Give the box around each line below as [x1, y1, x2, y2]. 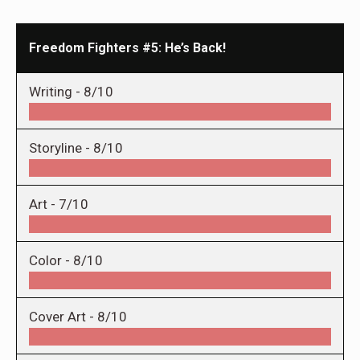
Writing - [29, 84, 84, 100]
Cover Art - [29, 309, 97, 325]
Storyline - [29, 140, 93, 157]
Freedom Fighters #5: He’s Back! [29, 40, 226, 56]
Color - [29, 252, 73, 269]
